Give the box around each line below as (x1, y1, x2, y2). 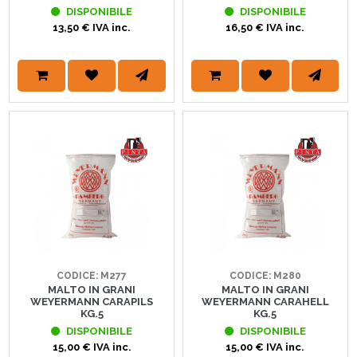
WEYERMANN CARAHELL (201, 295, 329, 308)
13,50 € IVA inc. (53, 22, 131, 34)
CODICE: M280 (229, 269, 301, 281)
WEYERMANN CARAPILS (30, 295, 154, 308)
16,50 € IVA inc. (226, 22, 305, 34)
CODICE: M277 (57, 269, 127, 281)
